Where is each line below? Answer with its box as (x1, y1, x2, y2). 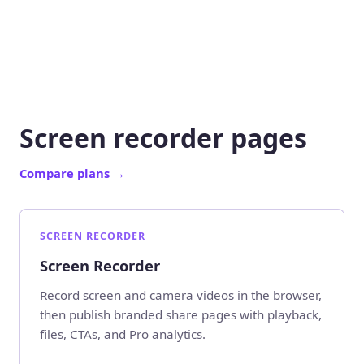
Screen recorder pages (19, 120, 307, 156)
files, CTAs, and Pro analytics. (40, 325, 206, 342)
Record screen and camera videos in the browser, (40, 286, 322, 303)
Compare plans (19, 165, 113, 182)
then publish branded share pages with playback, (40, 305, 322, 323)
